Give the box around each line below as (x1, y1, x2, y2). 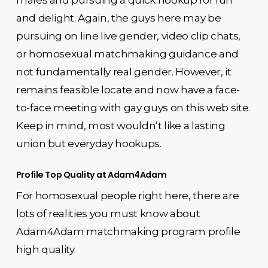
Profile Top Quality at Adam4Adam (16, 169, 167, 181)
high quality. (16, 243, 76, 255)
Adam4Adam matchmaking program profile (16, 226, 240, 237)
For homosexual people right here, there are (16, 190, 239, 202)
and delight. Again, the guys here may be (16, 11, 221, 24)
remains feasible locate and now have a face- (16, 83, 240, 96)
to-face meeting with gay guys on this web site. (16, 101, 250, 114)
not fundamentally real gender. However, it (16, 65, 232, 78)
